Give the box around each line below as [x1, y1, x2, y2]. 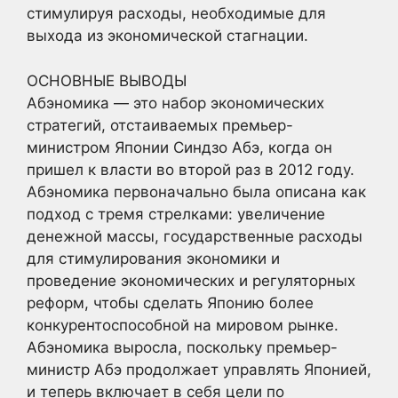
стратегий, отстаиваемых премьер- [27, 115, 293, 134]
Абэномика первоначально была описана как [27, 182, 366, 201]
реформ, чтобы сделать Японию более [27, 293, 314, 312]
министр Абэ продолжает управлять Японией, [27, 360, 371, 378]
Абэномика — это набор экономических [27, 93, 324, 112]
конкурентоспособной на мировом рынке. [27, 315, 338, 334]
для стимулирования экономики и [27, 249, 280, 267]
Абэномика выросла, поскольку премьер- [27, 338, 338, 356]
